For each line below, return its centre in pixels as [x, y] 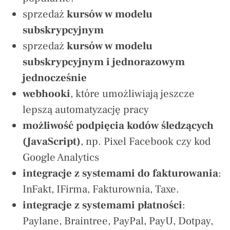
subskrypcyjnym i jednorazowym [104, 62]
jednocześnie [55, 78]
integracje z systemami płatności [102, 205]
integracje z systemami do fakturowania [120, 174]
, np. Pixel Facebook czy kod [146, 142]
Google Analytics [61, 158]
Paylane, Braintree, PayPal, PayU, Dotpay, [118, 221]
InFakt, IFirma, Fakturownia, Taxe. [101, 189]
